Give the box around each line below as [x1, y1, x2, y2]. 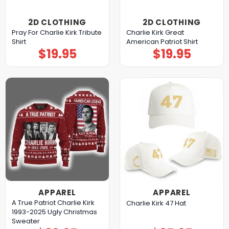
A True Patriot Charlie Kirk [11, 198, 95, 208]
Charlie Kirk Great [126, 28, 184, 38]
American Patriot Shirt [126, 37, 198, 47]
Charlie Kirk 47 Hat [126, 198, 186, 209]
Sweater [11, 216, 40, 226]
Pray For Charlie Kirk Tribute [11, 28, 102, 38]
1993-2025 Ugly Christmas [11, 207, 97, 217]
